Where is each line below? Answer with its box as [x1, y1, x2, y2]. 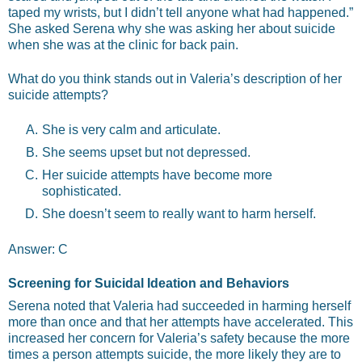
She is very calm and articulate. [41, 122, 221, 137]
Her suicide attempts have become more [41, 167, 272, 182]
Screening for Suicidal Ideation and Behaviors [8, 276, 289, 291]
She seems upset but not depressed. [41, 145, 250, 159]
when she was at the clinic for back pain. [8, 37, 238, 52]
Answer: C [8, 242, 68, 256]
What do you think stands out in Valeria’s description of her [8, 72, 342, 86]
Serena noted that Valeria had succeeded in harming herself [8, 299, 351, 314]
